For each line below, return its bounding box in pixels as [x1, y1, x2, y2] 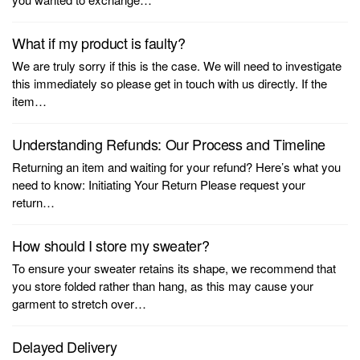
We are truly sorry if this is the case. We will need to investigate [12, 57, 342, 74]
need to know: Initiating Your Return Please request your [12, 176, 305, 193]
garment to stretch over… [12, 295, 146, 312]
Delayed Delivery [12, 336, 117, 357]
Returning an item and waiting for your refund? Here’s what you [12, 158, 341, 175]
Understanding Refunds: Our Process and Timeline [12, 133, 326, 154]
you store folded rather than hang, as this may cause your [12, 277, 313, 294]
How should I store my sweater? [12, 235, 210, 256]
